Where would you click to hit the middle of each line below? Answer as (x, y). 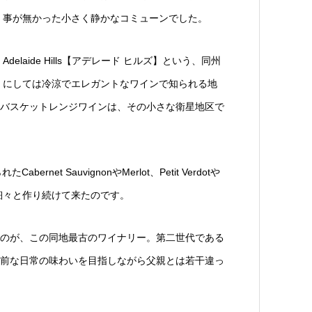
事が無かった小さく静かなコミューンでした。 (105, 18)
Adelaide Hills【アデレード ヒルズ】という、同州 (111, 61)
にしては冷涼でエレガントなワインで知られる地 (110, 84)
